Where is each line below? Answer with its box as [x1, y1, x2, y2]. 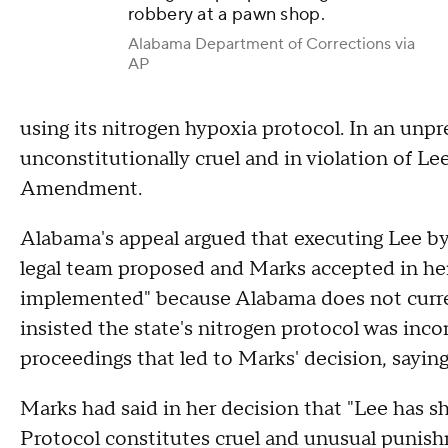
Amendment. [20, 176, 142, 202]
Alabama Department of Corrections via [128, 34, 415, 55]
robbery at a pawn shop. [128, 3, 330, 27]
